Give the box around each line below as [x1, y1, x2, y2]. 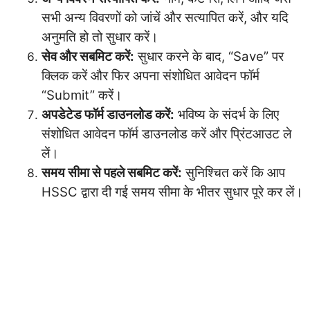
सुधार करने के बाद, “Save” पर [134, 48, 284, 64]
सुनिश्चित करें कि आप [182, 164, 285, 181]
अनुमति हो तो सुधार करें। [42, 28, 158, 45]
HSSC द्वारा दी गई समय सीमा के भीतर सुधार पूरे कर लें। [42, 183, 303, 200]
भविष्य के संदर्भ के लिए [174, 106, 279, 122]
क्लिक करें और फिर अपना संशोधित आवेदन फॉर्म [42, 67, 259, 84]
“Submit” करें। [42, 86, 122, 103]
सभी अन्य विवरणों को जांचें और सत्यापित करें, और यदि [42, 9, 289, 26]
